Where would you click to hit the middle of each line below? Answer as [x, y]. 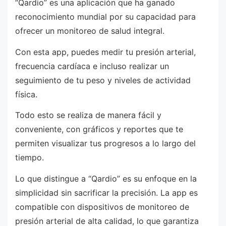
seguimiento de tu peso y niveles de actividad [103, 80]
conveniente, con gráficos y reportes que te [99, 129]
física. [26, 94]
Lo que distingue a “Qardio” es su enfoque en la [106, 178]
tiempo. [30, 158]
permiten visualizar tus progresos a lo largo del [105, 144]
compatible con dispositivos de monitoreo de [102, 207]
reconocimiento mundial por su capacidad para [105, 17]
